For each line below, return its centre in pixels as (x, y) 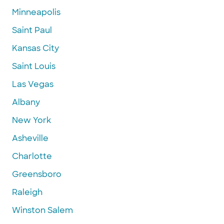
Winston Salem (42, 210)
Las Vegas (33, 84)
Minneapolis (36, 12)
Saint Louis (34, 66)
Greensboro (37, 174)
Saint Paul (32, 30)
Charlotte (32, 156)
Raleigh (27, 192)
